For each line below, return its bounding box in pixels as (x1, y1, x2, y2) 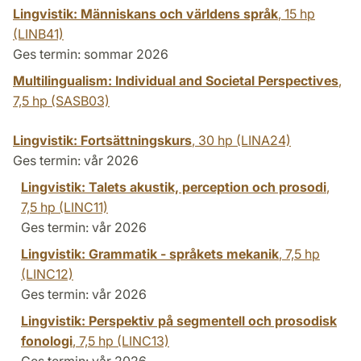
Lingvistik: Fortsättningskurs (13, 131, 192, 148)
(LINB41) (13, 25, 64, 42)
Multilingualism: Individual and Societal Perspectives (13, 72, 338, 89)
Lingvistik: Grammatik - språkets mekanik (21, 245, 279, 262)
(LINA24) (233, 131, 291, 148)
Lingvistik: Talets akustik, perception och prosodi (21, 178, 326, 195)
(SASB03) (48, 92, 110, 109)
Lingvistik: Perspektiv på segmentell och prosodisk (21, 312, 337, 329)
